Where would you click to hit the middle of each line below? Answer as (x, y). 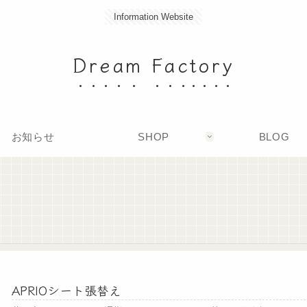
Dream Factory (153, 64)
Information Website (153, 17)
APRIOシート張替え (67, 290)
